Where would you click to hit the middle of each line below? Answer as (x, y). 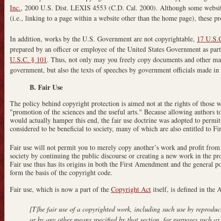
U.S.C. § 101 (28, 59)
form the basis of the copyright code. (61, 172)
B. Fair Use (46, 87)
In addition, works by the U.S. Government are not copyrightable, (103, 38)
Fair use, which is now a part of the (60, 189)
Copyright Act (131, 189)
